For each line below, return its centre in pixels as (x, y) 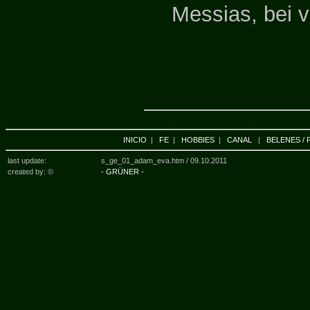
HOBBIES (198, 140)
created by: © (30, 172)
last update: (27, 161)
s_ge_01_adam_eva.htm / (146, 161)
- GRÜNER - (122, 172)
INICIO (135, 140)
